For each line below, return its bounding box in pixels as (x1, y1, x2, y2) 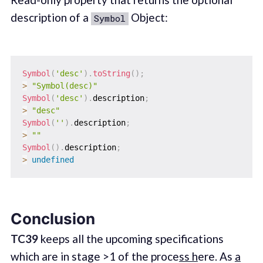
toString (92, 68, 130, 78)
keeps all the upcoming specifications (38, 232, 224, 246)
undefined (31, 154, 74, 164)
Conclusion (10, 209, 95, 228)
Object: (128, 11, 168, 25)
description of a (10, 11, 91, 25)
